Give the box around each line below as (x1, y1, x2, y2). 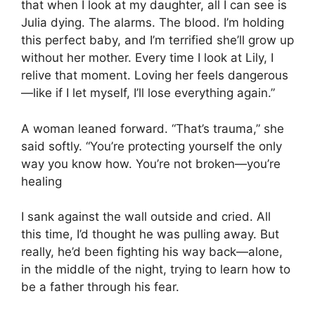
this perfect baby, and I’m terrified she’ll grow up (21, 33, 294, 48)
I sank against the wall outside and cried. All (21, 210, 271, 224)
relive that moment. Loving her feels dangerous (21, 68, 288, 83)
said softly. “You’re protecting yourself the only (21, 139, 282, 153)
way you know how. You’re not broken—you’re (21, 156, 281, 171)
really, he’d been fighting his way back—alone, (21, 245, 283, 259)
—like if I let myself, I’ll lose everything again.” (21, 86, 275, 101)
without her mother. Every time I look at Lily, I (21, 51, 274, 65)
